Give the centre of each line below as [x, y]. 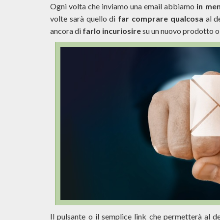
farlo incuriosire [112, 31]
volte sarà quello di [84, 18]
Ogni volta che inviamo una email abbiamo [124, 6]
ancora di [66, 31]
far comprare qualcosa [161, 18]
